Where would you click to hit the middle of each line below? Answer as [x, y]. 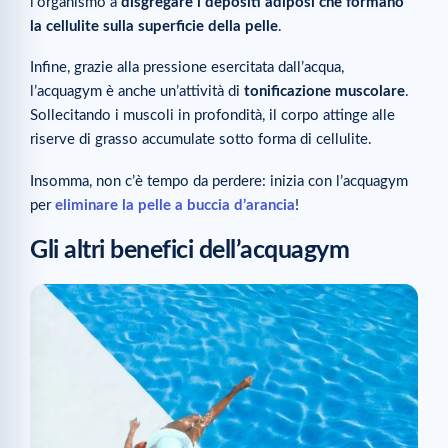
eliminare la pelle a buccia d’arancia [175, 205]
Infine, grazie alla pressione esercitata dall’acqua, [187, 68]
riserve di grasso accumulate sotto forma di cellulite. [201, 140]
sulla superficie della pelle [190, 27]
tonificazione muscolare [324, 92]
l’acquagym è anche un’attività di [137, 92]
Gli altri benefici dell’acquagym [189, 250]
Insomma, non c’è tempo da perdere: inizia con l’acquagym [219, 181]
